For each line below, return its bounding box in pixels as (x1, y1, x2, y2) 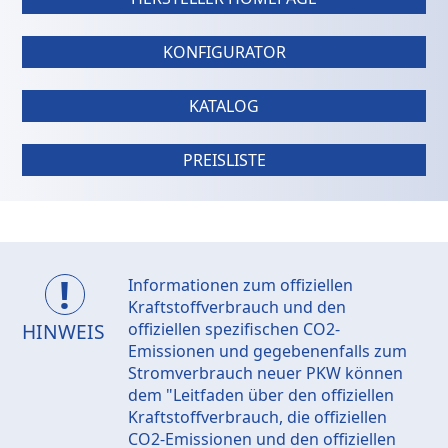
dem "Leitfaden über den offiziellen (127, 384, 394, 407)
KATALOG (189, 95, 259, 118)
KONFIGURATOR (162, 41, 286, 64)
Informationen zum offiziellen (127, 274, 353, 297)
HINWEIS (22, 318, 106, 346)
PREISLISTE (182, 149, 266, 172)
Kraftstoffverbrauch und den (127, 296, 346, 319)
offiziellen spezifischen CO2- (127, 318, 340, 341)
